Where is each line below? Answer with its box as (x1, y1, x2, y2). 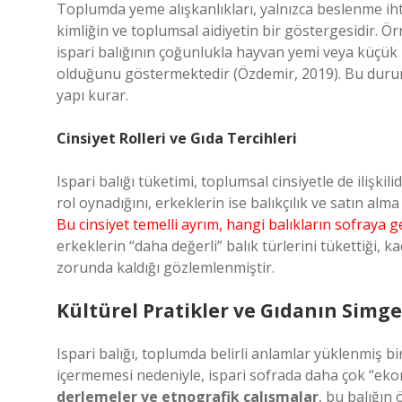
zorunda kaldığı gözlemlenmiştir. (57, 258, 275, 277)
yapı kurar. (57, 85, 128, 105)
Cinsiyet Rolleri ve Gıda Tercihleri (57, 128, 297, 148)
